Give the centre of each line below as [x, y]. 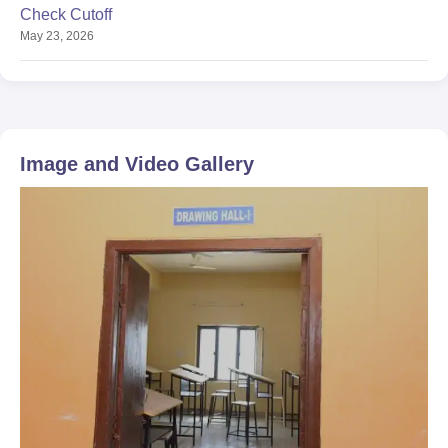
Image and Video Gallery [137, 164]
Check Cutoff [66, 14]
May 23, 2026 [57, 36]
